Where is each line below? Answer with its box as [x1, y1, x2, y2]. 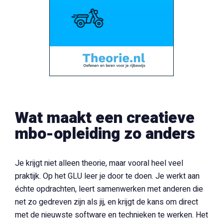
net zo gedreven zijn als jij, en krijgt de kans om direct [15, 196, 198, 208]
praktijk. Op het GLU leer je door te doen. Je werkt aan [15, 170, 200, 182]
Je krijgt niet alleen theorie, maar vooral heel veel [15, 157, 183, 169]
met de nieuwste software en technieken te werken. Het [15, 209, 208, 221]
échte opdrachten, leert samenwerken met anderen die [15, 183, 203, 195]
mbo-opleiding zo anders [15, 122, 195, 145]
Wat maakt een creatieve [15, 106, 195, 129]
